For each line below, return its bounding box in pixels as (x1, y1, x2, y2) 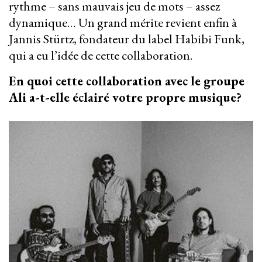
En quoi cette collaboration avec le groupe (9, 73, 244, 90)
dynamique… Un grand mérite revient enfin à (9, 14, 237, 32)
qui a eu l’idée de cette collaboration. (9, 47, 195, 64)
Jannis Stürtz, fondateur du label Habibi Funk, (9, 30, 244, 48)
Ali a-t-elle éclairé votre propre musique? (9, 89, 244, 106)
